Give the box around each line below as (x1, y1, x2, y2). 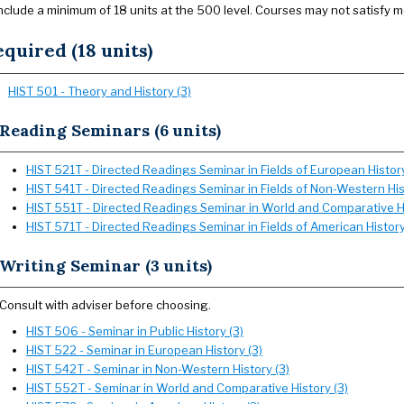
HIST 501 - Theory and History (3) (8, 84, 191, 98)
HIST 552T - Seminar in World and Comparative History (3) (26, 381, 348, 395)
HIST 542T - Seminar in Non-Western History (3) (26, 362, 289, 376)
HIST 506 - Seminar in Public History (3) (26, 324, 243, 338)
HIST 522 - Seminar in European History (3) (26, 343, 262, 357)
